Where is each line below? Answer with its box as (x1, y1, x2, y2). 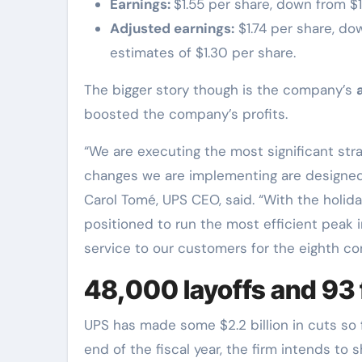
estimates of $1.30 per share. (110, 44, 296, 61)
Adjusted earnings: (110, 19, 234, 37)
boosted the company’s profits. (84, 105, 288, 123)
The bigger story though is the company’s (84, 81, 356, 99)
